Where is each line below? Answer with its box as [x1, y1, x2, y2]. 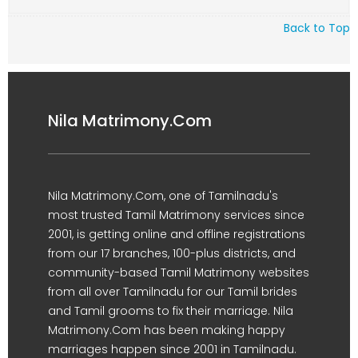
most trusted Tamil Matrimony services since [48, 207, 304, 223]
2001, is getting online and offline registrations [48, 226, 305, 242]
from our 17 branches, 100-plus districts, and [48, 245, 296, 261]
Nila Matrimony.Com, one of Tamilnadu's [48, 188, 278, 204]
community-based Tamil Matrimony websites [48, 265, 309, 280]
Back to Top [284, 19, 350, 36]
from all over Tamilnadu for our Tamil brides [48, 284, 297, 300]
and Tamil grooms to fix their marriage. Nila [48, 303, 293, 319]
